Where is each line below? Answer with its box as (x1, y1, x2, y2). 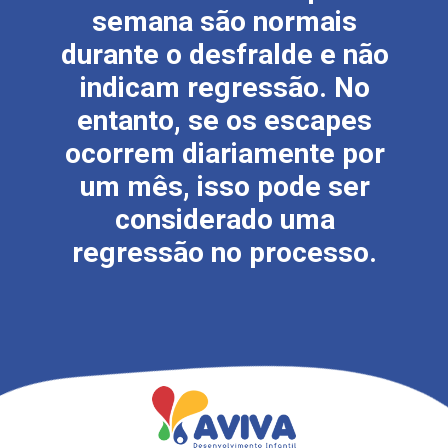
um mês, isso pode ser (79, 170, 370, 204)
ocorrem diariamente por (64, 137, 385, 171)
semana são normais (92, 5, 358, 39)
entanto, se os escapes (77, 104, 373, 138)
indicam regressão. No (79, 71, 370, 105)
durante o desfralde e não (60, 38, 389, 72)
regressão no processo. (72, 236, 378, 270)
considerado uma (114, 203, 335, 237)
